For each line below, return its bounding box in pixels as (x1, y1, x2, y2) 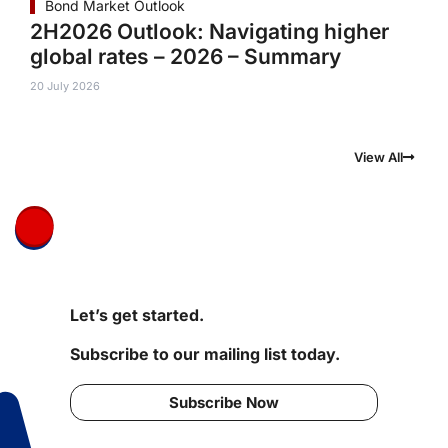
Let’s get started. (70, 305, 204, 326)
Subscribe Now (169, 393, 279, 413)
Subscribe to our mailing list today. (70, 344, 340, 365)
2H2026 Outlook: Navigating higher (30, 19, 389, 45)
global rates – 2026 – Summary (30, 44, 341, 70)
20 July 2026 (30, 79, 100, 94)
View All (354, 149, 403, 166)
